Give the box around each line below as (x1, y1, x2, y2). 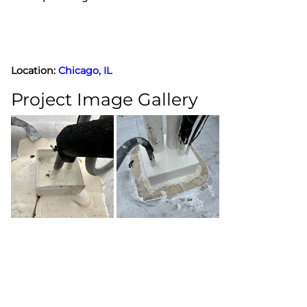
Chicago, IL (58, 64, 112, 77)
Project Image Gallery (11, 88, 198, 110)
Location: (11, 64, 58, 77)
